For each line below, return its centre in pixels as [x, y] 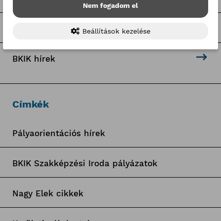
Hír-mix [28, 28]
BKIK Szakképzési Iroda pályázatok [85, 163]
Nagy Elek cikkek [48, 193]
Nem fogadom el [110, 5]
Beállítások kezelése [115, 31]
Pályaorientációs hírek [58, 133]
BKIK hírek [34, 58]
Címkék [30, 104]
